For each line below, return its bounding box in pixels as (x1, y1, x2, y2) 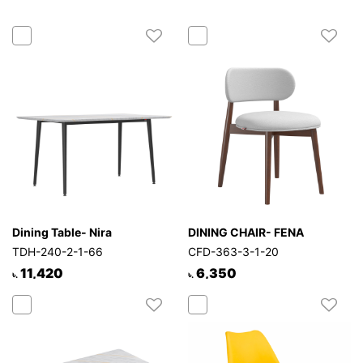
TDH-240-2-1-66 (12, 245, 103, 259)
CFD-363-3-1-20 (187, 245, 279, 259)
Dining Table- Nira (12, 225, 112, 240)
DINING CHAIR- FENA (187, 225, 304, 240)
